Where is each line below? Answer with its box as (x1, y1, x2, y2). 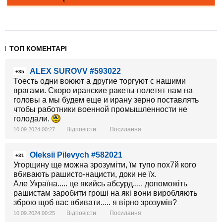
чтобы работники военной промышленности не (13, 105, 187, 113)
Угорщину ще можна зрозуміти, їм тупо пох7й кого (13, 161, 196, 169)
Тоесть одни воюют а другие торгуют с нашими (13, 77, 186, 85)
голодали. (13, 114, 52, 123)
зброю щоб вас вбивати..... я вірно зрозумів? (13, 198, 177, 207)
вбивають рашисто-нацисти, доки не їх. (13, 170, 157, 178)
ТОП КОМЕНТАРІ (9, 45, 67, 53)
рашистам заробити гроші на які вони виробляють (13, 189, 197, 197)
